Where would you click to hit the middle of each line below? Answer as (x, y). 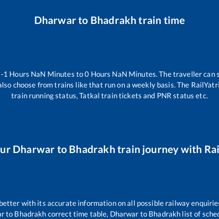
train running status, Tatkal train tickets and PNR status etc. (109, 95)
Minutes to (65, 74)
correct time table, (78, 213)
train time (161, 20)
